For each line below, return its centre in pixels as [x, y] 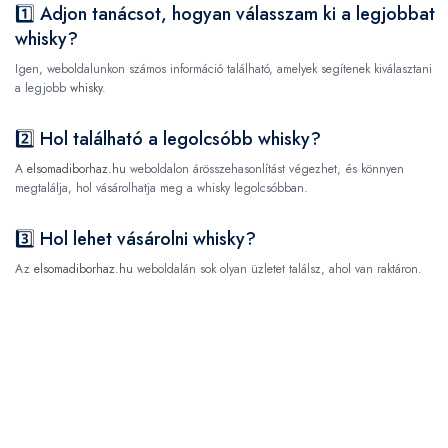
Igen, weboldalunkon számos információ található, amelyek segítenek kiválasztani [223, 69]
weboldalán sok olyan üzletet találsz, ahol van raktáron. [277, 269]
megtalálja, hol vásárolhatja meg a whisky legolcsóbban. [161, 188]
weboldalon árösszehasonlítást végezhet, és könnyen [265, 169]
